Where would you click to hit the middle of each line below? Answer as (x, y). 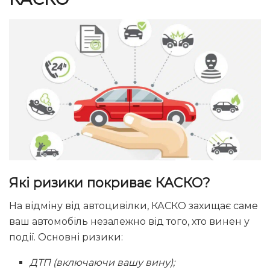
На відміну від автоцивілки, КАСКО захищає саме (133, 206)
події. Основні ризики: (66, 237)
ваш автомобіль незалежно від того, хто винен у (129, 221)
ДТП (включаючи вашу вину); (102, 262)
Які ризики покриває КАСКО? (110, 182)
